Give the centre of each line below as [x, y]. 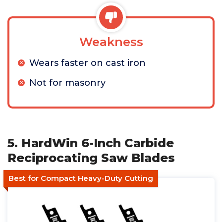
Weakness [111, 42]
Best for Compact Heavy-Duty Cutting [81, 178]
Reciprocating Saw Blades [91, 158]
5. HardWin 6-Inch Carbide [91, 143]
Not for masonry [67, 83]
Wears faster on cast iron [87, 63]
